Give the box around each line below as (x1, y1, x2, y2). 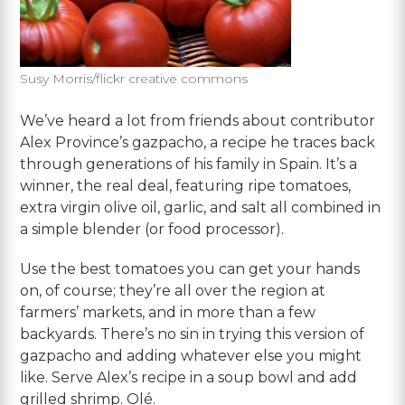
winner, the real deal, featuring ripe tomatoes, (20, 176, 352, 194)
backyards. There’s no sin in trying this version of (20, 325, 365, 343)
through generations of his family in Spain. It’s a (20, 155, 358, 173)
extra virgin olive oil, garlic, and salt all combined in (20, 198, 381, 216)
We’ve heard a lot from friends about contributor (20, 111, 376, 129)
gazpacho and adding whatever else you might (20, 346, 363, 364)
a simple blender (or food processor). (20, 220, 285, 238)
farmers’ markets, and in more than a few (20, 303, 316, 321)
